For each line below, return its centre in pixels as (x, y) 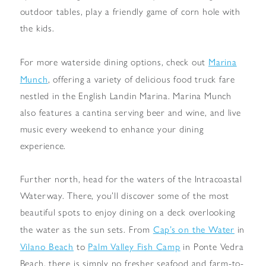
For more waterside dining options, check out (114, 62)
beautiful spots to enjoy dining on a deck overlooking (128, 212)
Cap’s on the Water (194, 229)
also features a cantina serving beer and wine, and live (130, 112)
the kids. (37, 28)
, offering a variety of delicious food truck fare (142, 79)
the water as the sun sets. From (86, 229)
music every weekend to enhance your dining (112, 129)
